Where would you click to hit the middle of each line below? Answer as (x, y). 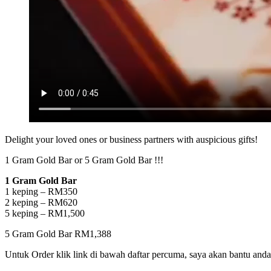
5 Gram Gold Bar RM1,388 (58, 233)
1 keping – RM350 (41, 191)
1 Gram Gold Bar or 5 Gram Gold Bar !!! (84, 160)
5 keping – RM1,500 (45, 213)
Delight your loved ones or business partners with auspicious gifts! (131, 139)
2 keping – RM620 (41, 202)
